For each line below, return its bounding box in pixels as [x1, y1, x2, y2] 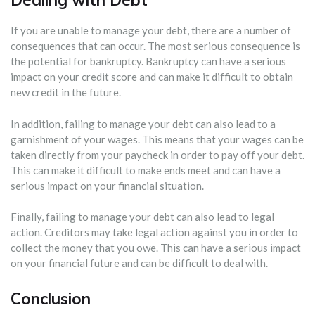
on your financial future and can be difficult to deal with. [11, 257, 268, 270]
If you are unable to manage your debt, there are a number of [11, 24, 291, 37]
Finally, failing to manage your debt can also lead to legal [11, 210, 274, 224]
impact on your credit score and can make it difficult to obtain [11, 70, 293, 84]
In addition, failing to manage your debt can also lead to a [11, 117, 276, 130]
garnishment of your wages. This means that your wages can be [11, 132, 304, 146]
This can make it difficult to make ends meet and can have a [11, 163, 281, 176]
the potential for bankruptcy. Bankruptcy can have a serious [11, 55, 286, 68]
